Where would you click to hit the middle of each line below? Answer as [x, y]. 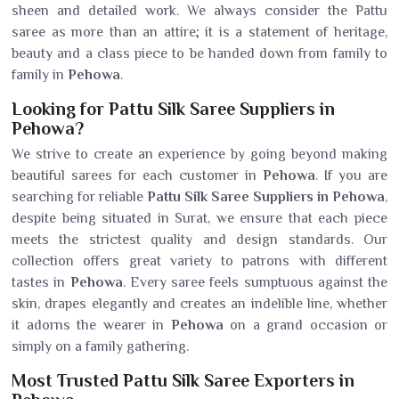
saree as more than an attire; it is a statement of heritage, [199, 32]
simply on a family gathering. [100, 346]
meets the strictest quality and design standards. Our [199, 240]
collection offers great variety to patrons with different [199, 261]
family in [40, 75]
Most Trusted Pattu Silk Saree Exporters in [183, 380]
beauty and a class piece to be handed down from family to [199, 53]
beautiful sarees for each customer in [137, 175]
